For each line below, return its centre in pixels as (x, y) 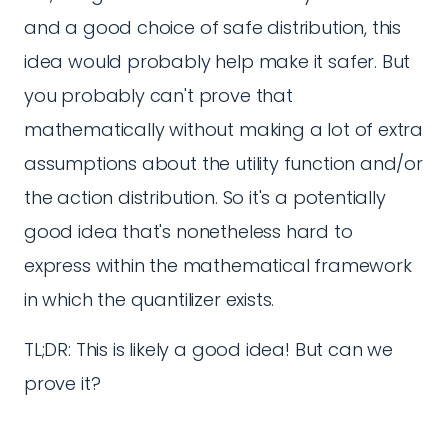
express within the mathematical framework (218, 265)
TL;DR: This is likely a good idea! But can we (208, 349)
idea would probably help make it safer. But (217, 61)
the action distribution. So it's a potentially (205, 197)
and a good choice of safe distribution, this (213, 27)
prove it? (62, 383)
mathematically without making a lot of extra (224, 129)
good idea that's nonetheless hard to (188, 231)
